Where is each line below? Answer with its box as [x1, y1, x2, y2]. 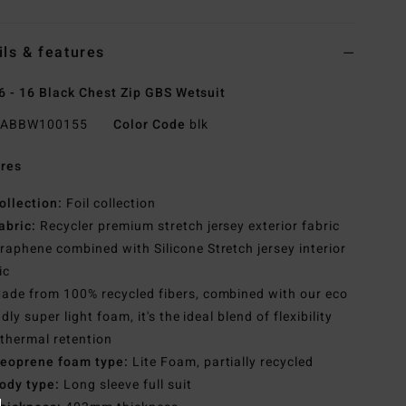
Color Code [112, 115, 186, 135]
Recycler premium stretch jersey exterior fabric [36, 217, 341, 237]
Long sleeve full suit [60, 375, 192, 395]
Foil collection [62, 194, 156, 214]
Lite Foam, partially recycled [128, 353, 314, 372]
